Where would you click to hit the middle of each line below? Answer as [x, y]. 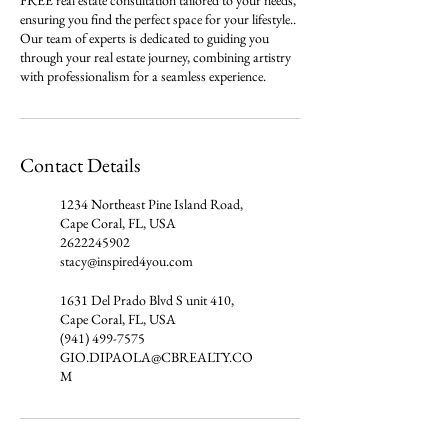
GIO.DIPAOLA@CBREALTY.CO [156, 357]
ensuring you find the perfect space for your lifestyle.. [158, 19]
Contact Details [80, 165]
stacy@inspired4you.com [126, 261]
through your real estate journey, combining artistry [155, 57]
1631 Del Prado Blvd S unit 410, [147, 300]
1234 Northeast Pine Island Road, [151, 204]
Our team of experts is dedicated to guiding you [144, 38]
